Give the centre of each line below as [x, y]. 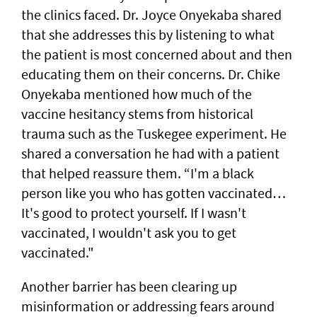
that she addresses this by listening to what [148, 35]
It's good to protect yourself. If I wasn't [134, 213]
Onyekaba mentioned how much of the [137, 94]
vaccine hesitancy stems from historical [137, 114]
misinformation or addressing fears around [148, 306]
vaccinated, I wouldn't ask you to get [129, 233]
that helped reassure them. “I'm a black [138, 173]
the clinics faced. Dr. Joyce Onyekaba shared [151, 15]
